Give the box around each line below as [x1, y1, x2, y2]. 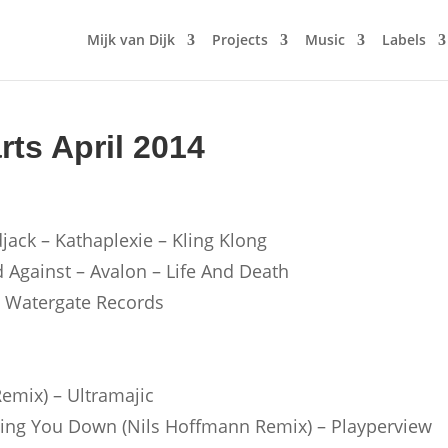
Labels [381, 30, 426, 49]
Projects [211, 30, 268, 49]
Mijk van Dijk [86, 30, 175, 49]
